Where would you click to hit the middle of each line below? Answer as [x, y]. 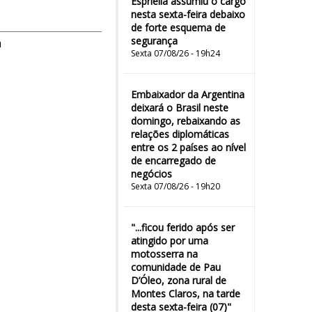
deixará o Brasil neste [180, 108]
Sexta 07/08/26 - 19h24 [175, 53]
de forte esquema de [178, 28]
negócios [151, 174]
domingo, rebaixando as [186, 121]
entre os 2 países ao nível [188, 147]
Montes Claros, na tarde [186, 294]
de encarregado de [173, 161]
